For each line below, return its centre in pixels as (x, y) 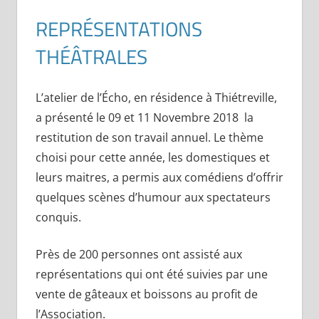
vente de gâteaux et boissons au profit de (146, 294)
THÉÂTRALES (91, 57)
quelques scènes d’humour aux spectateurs (153, 198)
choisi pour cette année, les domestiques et (152, 158)
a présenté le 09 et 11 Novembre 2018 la (144, 118)
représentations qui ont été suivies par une (151, 274)
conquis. (58, 218)
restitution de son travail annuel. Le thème (149, 138)
